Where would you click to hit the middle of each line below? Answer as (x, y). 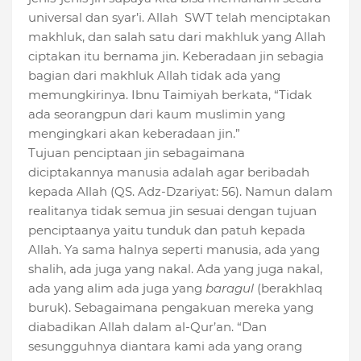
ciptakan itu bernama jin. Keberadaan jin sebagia (176, 56)
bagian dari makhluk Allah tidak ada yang (154, 76)
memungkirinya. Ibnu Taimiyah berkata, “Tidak (170, 95)
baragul (230, 288)
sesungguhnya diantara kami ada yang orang (165, 346)
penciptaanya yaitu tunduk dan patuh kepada (167, 230)
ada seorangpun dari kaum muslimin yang (157, 114)
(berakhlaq (288, 288)
